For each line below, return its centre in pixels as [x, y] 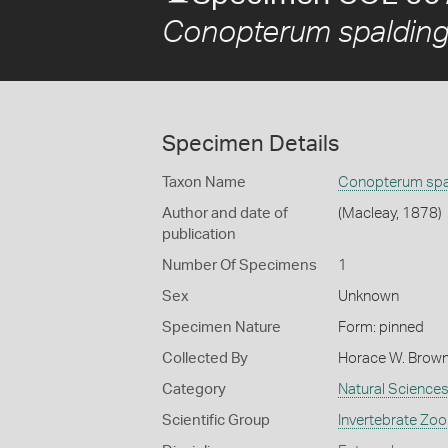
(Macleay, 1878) [389, 213]
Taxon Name [204, 182]
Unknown [368, 296]
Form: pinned [380, 327]
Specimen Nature [221, 327]
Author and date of [225, 213]
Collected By [205, 358]
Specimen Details [250, 144]
